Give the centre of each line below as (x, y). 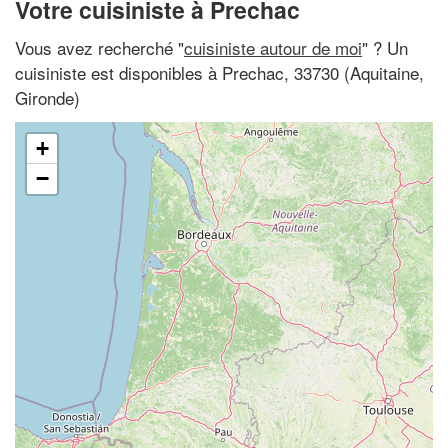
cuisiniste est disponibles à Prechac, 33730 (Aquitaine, (219, 72)
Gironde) (47, 97)
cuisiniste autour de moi (273, 47)
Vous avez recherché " (99, 47)
